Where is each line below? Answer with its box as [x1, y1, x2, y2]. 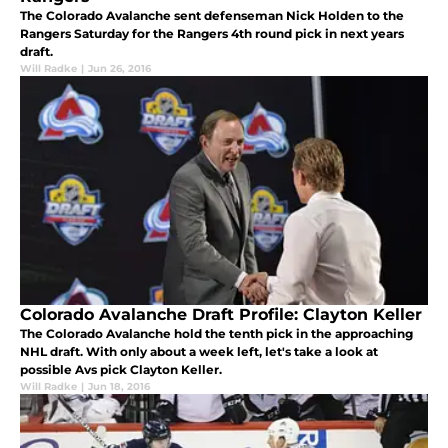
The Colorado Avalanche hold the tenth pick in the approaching [20, 326, 413, 342]
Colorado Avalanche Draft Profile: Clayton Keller [20, 305, 422, 325]
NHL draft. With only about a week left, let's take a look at [20, 344, 378, 360]
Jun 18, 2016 [88, 380, 150, 394]
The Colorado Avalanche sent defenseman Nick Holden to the [20, 8, 404, 24]
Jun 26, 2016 [88, 62, 151, 76]
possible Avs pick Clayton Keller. [20, 362, 222, 378]
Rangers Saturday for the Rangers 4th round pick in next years [20, 26, 404, 42]
